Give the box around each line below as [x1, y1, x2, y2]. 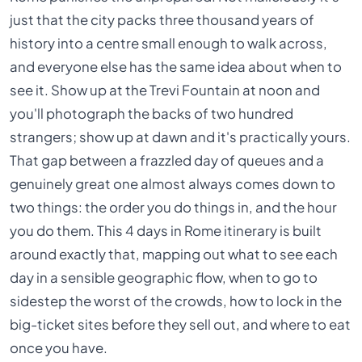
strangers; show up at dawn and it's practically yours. [10, 128, 351, 145]
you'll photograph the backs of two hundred [10, 104, 294, 122]
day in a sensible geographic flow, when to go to [10, 268, 318, 286]
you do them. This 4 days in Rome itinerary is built [10, 221, 322, 239]
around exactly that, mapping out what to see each [10, 245, 339, 263]
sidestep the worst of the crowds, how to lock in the [10, 292, 343, 309]
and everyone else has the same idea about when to [10, 57, 343, 75]
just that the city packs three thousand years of [10, 11, 315, 28]
